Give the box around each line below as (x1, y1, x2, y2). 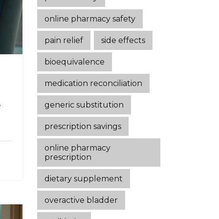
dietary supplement (44, 174, 123, 183)
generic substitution (44, 100, 124, 109)
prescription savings (44, 122, 121, 131)
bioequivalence (44, 57, 105, 66)
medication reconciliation (44, 79, 142, 88)
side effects (101, 36, 145, 45)
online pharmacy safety (44, 14, 135, 23)
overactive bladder (44, 196, 118, 205)
